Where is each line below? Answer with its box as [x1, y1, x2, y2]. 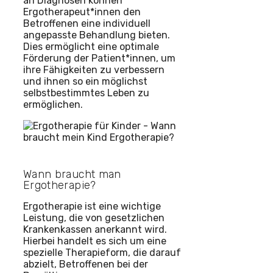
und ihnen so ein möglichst [23, 76, 147, 88]
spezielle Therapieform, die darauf [23, 247, 181, 259]
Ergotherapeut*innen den [23, 6, 141, 18]
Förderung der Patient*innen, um [23, 52, 175, 65]
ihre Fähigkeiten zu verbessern [23, 64, 165, 76]
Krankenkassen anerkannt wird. [23, 224, 167, 236]
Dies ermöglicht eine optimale [23, 41, 159, 53]
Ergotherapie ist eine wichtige [23, 200, 161, 213]
